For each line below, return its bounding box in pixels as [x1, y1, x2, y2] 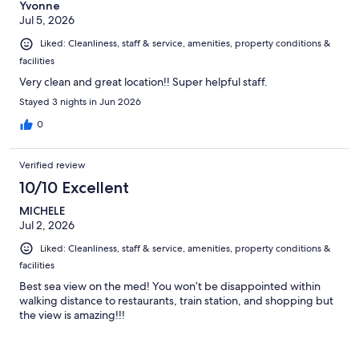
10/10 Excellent [19, 177, 129, 197]
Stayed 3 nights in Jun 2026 [19, 95, 141, 108]
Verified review [19, 158, 86, 171]
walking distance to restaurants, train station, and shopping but [19, 292, 333, 308]
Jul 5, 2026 [19, 13, 75, 28]
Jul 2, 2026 [19, 217, 75, 232]
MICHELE [19, 203, 65, 218]
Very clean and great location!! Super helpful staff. [19, 74, 268, 89]
